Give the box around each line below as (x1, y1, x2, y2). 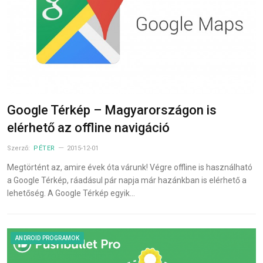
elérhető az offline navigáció (7, 120, 170, 136)
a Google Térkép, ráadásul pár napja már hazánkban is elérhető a (7, 176, 247, 186)
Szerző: (7, 144, 32, 153)
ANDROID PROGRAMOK (15, 235, 79, 242)
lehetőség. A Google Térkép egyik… (7, 188, 135, 198)
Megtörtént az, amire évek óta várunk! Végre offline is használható (7, 163, 252, 173)
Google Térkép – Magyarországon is (7, 103, 217, 118)
